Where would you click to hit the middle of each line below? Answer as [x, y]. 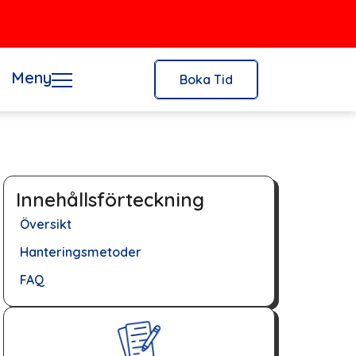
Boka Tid [207, 79]
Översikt [46, 224]
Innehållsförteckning [110, 199]
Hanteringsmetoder [81, 252]
